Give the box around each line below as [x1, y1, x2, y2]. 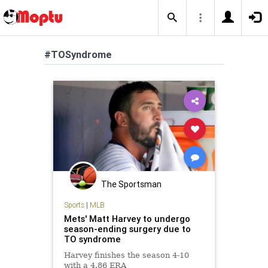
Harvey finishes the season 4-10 [63, 250, 189, 260]
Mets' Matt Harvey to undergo [63, 212, 190, 224]
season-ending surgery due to [63, 223, 191, 234]
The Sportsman [101, 179, 162, 190]
